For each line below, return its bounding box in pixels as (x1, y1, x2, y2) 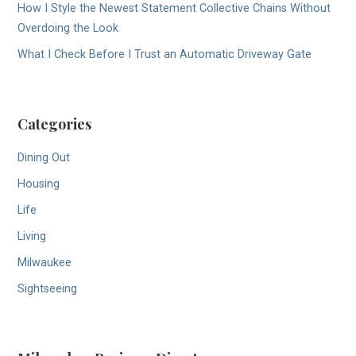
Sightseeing (17, 281, 78, 296)
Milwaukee (17, 255, 72, 269)
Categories (17, 114, 92, 134)
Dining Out (17, 150, 71, 164)
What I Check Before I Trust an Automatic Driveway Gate (17, 47, 312, 61)
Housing (17, 176, 60, 191)
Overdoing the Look (17, 21, 119, 35)
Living (17, 229, 47, 243)
